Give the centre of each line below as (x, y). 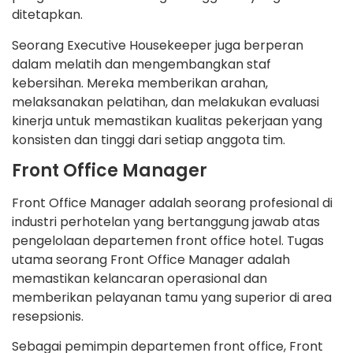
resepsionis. (48, 317)
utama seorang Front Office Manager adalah (151, 260)
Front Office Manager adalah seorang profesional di (172, 203)
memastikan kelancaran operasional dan (139, 279)
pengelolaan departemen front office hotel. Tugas (168, 241)
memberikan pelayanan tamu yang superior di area (172, 298)
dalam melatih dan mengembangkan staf (141, 64)
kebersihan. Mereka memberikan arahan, (140, 83)
